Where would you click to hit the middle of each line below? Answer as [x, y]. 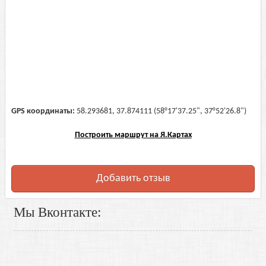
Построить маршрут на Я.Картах [133, 135]
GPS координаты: [43, 111]
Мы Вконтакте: [57, 212]
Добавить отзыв [133, 178]
